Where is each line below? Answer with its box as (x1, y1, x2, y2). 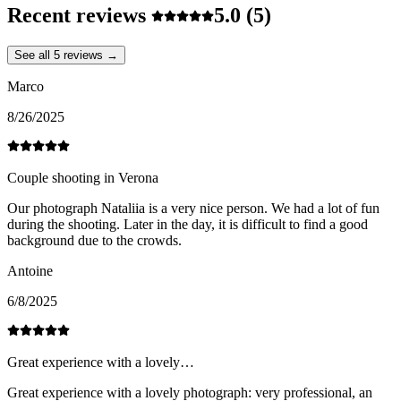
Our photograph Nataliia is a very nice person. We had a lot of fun (7, 200, 380, 217)
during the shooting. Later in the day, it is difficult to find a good (7, 217, 368, 233)
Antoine (7, 263, 53, 279)
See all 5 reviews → (14, 48, 118, 63)
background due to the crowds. (7, 233, 182, 249)
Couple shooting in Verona (7, 170, 158, 186)
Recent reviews (7, 4, 151, 28)
